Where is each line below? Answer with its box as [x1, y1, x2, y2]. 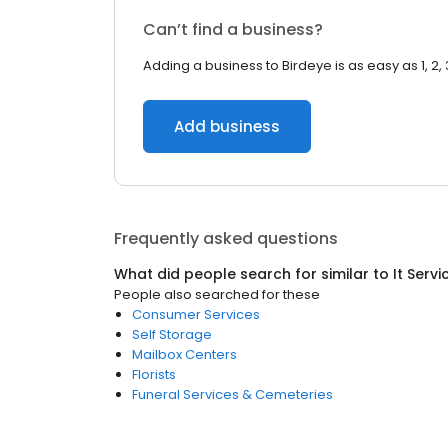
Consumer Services [132, 305, 260, 324]
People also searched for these [114, 285, 320, 304]
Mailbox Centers [132, 345, 237, 364]
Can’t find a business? [143, 18, 323, 41]
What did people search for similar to [114, 264, 393, 284]
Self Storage [132, 325, 212, 344]
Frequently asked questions [114, 227, 338, 250]
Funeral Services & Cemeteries [132, 385, 333, 404]
